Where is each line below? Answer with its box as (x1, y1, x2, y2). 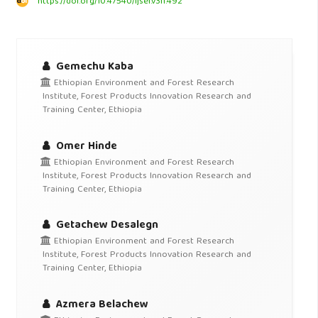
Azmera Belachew (53, 295, 149, 314)
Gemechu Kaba (53, 57, 134, 77)
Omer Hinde (53, 136, 118, 156)
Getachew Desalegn (53, 216, 159, 236)
